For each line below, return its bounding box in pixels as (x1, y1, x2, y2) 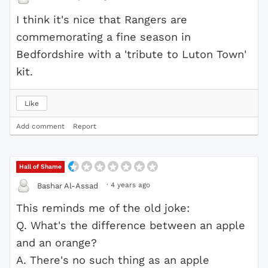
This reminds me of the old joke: (16, 202, 190, 215)
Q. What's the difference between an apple (16, 219, 245, 232)
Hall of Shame (19, 163, 62, 171)
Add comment (16, 122, 65, 131)
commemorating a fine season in (16, 31, 191, 44)
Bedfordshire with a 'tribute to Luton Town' (16, 48, 246, 61)
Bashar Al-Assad (37, 181, 98, 190)
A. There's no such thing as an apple (16, 254, 209, 267)
